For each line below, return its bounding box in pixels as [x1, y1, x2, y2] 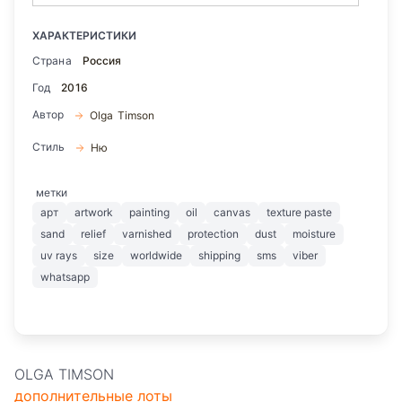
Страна [32, 54, 72, 68]
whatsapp [40, 270, 90, 284]
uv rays [40, 249, 77, 263]
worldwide [130, 249, 182, 263]
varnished [122, 227, 171, 241]
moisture [293, 227, 336, 241]
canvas [214, 205, 250, 220]
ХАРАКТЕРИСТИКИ [32, 29, 136, 43]
